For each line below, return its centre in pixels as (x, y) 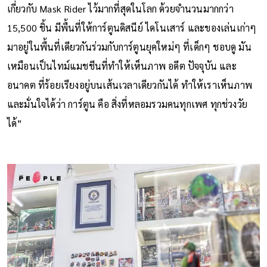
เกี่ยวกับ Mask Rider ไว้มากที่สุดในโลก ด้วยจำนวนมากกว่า (120, 8)
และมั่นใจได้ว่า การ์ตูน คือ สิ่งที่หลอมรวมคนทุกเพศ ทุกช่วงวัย (127, 104)
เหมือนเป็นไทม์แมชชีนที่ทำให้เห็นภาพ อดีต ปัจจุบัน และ (122, 66)
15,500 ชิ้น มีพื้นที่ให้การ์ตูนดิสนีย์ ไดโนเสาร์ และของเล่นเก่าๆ (132, 27)
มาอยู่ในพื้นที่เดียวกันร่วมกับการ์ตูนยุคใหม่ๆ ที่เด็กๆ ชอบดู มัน (129, 46)
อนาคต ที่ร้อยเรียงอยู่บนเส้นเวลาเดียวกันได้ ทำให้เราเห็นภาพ (130, 85)
